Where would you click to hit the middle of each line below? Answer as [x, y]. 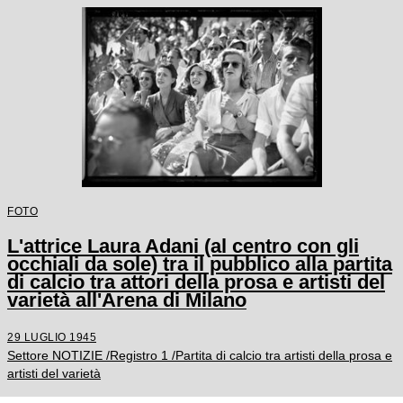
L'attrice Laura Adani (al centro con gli [183, 246]
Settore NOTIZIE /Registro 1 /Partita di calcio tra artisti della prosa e [200, 355]
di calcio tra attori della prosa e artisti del [196, 282]
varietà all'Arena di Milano [127, 300]
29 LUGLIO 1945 [52, 336]
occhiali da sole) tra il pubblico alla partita [200, 264]
